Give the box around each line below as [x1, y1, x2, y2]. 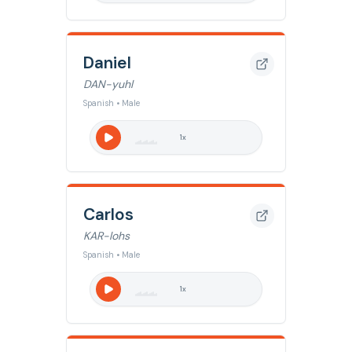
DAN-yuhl [83, 77, 133, 91]
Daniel [83, 51, 131, 74]
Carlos [83, 203, 134, 225]
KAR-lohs [83, 229, 130, 243]
